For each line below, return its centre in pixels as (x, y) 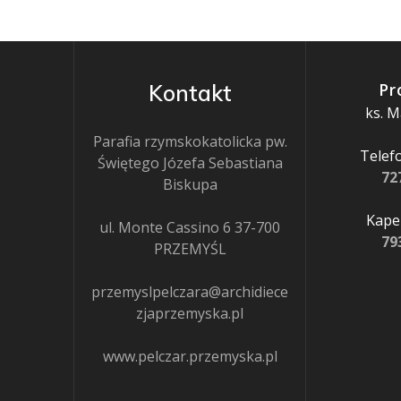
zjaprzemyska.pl (190, 313)
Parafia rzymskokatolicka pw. (190, 141)
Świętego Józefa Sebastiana (190, 163)
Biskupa (190, 184)
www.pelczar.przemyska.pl (190, 356)
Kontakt (190, 93)
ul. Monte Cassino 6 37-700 (190, 227)
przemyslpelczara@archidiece (190, 292)
